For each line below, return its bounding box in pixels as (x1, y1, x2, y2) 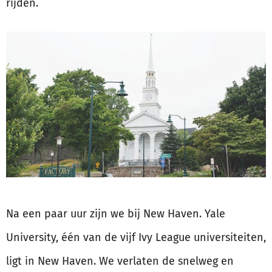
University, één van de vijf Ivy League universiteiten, (6, 231, 266, 245)
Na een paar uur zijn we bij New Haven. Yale (6, 207, 225, 221)
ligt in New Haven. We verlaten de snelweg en (6, 254, 234, 268)
